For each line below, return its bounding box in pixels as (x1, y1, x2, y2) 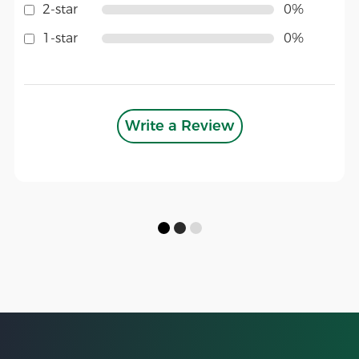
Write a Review (125, 117, 234, 135)
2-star (42, 2, 78, 18)
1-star (42, 30, 78, 46)
